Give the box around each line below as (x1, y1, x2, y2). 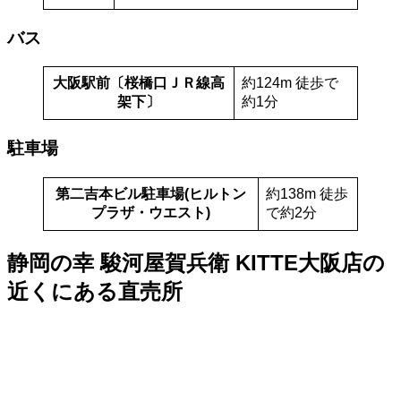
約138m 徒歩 (266, 185, 348, 201)
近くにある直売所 (7, 278, 183, 303)
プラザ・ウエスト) (91, 204, 210, 220)
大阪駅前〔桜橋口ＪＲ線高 (53, 75, 225, 91)
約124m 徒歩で (242, 75, 338, 91)
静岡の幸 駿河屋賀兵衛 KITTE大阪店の (7, 250, 385, 275)
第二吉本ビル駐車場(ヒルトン (55, 185, 246, 201)
